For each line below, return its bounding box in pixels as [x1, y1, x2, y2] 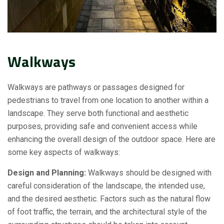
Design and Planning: [7, 167, 86, 177]
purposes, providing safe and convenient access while [7, 121, 197, 131]
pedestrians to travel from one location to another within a [7, 95, 208, 105]
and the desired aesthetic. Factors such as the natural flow [7, 193, 210, 203]
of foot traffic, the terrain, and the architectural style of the [7, 206, 207, 216]
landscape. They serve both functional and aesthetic [7, 108, 188, 118]
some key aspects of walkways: [7, 147, 120, 157]
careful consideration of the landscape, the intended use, [7, 180, 205, 190]
